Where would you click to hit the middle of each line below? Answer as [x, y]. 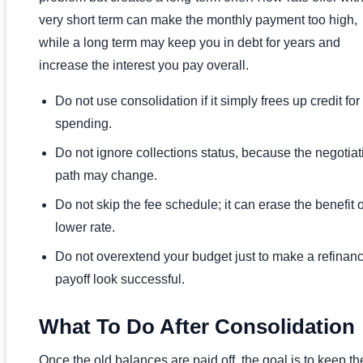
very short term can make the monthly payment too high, [198, 20]
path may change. [106, 176]
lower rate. [85, 228]
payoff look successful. [120, 280]
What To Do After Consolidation [197, 327]
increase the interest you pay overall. [144, 66]
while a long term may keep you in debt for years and [190, 43]
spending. [83, 124]
